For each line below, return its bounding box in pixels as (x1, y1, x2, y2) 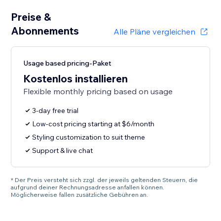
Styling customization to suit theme (32, 133, 146, 142)
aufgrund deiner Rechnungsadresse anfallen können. (11, 184, 165, 191)
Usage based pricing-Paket (23, 59, 112, 68)
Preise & (11, 10, 51, 24)
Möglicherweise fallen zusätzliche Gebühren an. (11, 191, 148, 199)
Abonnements (11, 24, 79, 37)
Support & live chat (32, 146, 93, 155)
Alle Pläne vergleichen (113, 27, 195, 37)
